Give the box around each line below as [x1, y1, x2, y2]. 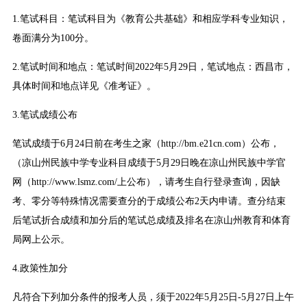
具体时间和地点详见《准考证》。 [12, 81, 156, 92]
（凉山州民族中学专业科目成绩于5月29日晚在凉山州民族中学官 [12, 158, 286, 169]
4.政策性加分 [12, 263, 68, 274]
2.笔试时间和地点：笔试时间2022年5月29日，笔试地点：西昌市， [12, 62, 293, 73]
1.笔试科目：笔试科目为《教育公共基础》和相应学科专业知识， [12, 14, 288, 25]
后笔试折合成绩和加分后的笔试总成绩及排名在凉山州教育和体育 [12, 215, 291, 226]
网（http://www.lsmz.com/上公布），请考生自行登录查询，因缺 [12, 177, 280, 188]
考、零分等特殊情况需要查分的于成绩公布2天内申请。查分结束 [12, 196, 286, 207]
